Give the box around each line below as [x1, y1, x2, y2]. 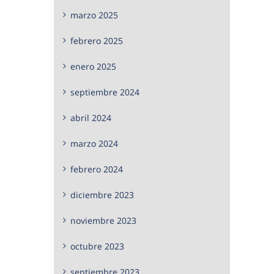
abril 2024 [70, 111, 111, 124]
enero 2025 [70, 60, 116, 72]
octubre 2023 [70, 240, 124, 252]
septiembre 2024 [70, 86, 139, 98]
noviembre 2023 [70, 214, 136, 226]
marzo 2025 [70, 9, 118, 21]
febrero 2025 [70, 34, 123, 46]
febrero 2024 [70, 163, 123, 175]
